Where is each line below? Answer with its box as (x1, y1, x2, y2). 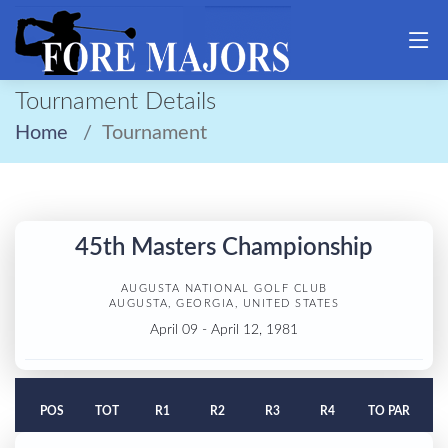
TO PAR (368, 405, 410, 418)
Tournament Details (15, 90, 216, 114)
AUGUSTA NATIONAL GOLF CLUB (120, 284, 328, 295)
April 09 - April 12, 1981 (150, 322, 298, 337)
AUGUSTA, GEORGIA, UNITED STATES (108, 299, 340, 310)
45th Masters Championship (75, 236, 373, 260)
